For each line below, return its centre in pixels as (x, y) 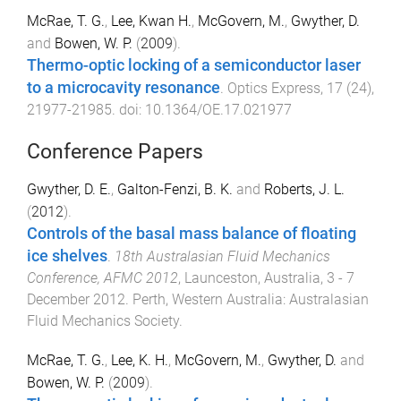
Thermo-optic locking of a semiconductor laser (194, 65)
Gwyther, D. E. (69, 189)
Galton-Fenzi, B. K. (175, 189)
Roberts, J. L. (304, 189)
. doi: (128, 109)
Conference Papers (115, 151)
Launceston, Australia (252, 277)
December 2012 (76, 299)
